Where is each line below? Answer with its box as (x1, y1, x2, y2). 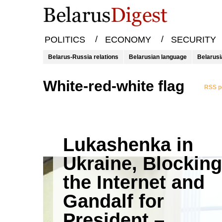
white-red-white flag (57, 78, 184, 94)
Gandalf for (63, 191, 164, 212)
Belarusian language (129, 54, 187, 60)
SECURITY (170, 35, 216, 45)
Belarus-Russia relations (48, 54, 118, 60)
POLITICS (44, 35, 85, 45)
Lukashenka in (63, 134, 193, 155)
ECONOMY (105, 35, 151, 45)
